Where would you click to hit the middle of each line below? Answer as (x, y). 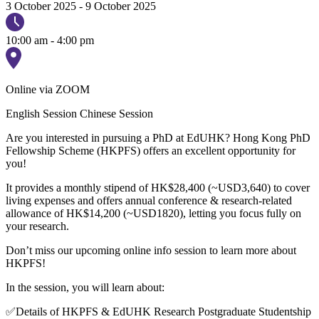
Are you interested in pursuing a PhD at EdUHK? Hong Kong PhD (158, 137)
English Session (41, 113)
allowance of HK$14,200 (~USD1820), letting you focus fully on (153, 213)
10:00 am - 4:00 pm (50, 40)
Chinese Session (116, 113)
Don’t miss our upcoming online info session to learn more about (151, 250)
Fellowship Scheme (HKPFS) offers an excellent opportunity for (151, 150)
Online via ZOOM (48, 89)
